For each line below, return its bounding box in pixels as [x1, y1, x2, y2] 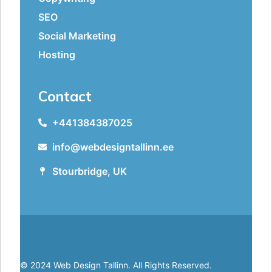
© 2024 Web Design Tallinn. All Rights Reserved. [20, 260, 214, 271]
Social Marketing [38, 30, 116, 42]
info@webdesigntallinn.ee [52, 141, 174, 154]
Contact [38, 87, 92, 106]
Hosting [38, 49, 75, 61]
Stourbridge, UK [52, 165, 127, 178]
